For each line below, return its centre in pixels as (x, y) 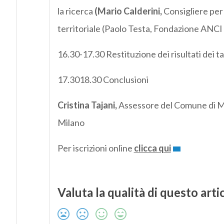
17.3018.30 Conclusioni (103, 80)
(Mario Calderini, (128, 11)
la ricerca (76, 11)
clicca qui (152, 148)
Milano (71, 123)
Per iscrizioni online (95, 148)
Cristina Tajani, (87, 105)
